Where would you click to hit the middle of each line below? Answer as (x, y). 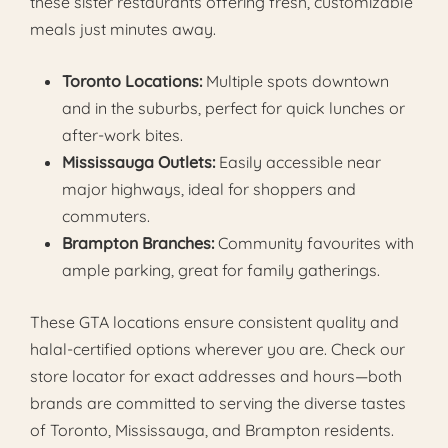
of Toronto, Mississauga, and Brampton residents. (212, 429)
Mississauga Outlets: (138, 161)
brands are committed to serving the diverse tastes (218, 402)
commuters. (106, 215)
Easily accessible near (298, 161)
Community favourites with (314, 242)
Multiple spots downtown (295, 80)
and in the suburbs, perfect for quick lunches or (233, 107)
